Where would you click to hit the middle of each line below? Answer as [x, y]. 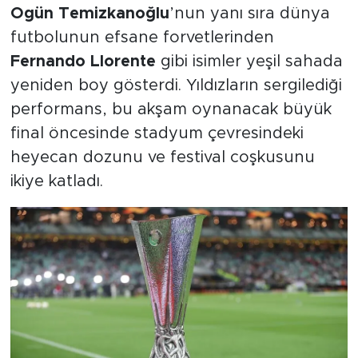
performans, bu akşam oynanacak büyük [171, 109]
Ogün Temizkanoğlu [89, 13]
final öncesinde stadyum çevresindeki [157, 133]
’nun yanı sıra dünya [249, 13]
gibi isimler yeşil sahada [249, 61]
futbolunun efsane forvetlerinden [142, 37]
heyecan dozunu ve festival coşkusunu [162, 157]
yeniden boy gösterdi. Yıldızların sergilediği [176, 85]
